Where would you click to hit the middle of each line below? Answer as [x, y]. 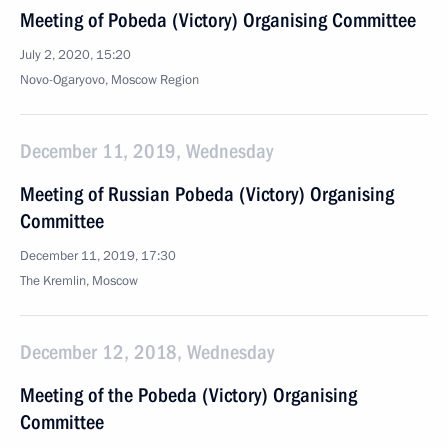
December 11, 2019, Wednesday [146, 151]
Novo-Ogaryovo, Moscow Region [109, 80]
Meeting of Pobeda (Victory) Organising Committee [218, 20]
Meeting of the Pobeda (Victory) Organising [188, 395]
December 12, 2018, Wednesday [147, 352]
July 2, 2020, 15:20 [75, 55]
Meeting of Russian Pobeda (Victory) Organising [207, 194]
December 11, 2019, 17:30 [98, 256]
